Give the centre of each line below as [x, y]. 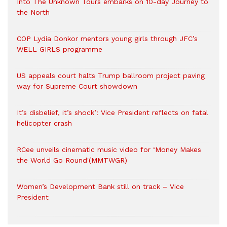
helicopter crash [44, 123]
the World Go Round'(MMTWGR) [72, 160]
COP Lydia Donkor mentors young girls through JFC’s [107, 39]
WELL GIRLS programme [60, 49]
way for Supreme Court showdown [77, 86]
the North [33, 12]
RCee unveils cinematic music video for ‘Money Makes [109, 150]
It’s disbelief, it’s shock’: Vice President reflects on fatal [112, 113]
